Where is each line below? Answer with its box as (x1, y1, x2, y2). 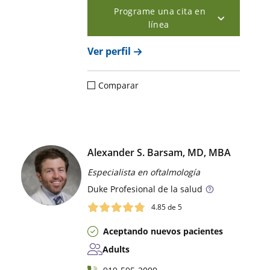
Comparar (98, 80, 139, 92)
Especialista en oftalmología (87, 166, 201, 178)
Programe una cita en (114, 5, 206, 17)
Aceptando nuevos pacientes (103, 225, 224, 237)
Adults (102, 243, 130, 256)
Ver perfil (87, 44, 131, 58)
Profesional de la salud (108, 183, 203, 195)
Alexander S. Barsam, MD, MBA (87, 146, 231, 160)
